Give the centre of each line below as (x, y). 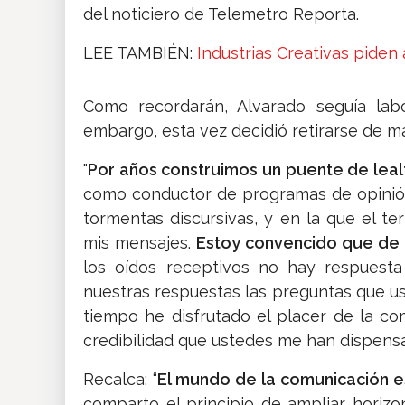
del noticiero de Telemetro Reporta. (221, 14)
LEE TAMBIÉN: (140, 53)
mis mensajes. (137, 243)
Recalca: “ (120, 380)
